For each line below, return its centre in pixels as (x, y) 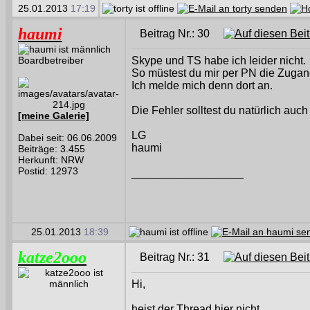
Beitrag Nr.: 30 (182, 34)
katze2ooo (52, 257)
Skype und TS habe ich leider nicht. (219, 61)
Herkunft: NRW (51, 160)
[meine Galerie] (54, 116)
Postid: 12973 (48, 171)
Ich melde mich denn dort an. (202, 85)
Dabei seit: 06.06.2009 (67, 138)
